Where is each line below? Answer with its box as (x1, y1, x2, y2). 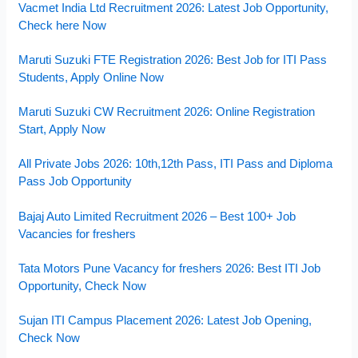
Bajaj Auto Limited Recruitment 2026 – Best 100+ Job (18, 209, 296, 223)
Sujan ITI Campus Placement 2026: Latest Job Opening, (18, 313, 312, 328)
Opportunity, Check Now (18, 278, 147, 292)
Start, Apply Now (18, 122, 106, 137)
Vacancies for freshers (18, 226, 137, 241)
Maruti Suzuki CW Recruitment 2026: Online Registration (18, 105, 316, 119)
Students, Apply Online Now (18, 70, 165, 84)
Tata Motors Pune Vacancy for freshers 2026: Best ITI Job (18, 261, 321, 275)
